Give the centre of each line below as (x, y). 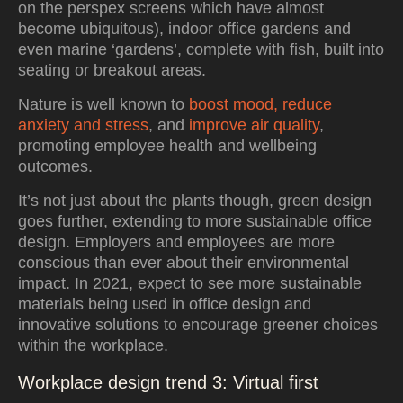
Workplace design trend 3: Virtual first (168, 382)
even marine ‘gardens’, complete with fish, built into (201, 49)
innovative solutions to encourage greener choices (198, 325)
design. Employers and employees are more (176, 242)
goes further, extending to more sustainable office (195, 221)
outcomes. (55, 166)
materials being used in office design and (165, 304)
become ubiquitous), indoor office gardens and (184, 29)
